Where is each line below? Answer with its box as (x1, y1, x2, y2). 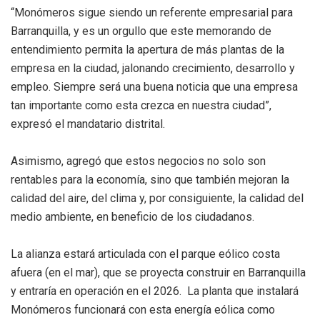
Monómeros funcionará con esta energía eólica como (11, 303, 275, 317)
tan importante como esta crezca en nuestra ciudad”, (11, 99, 271, 113)
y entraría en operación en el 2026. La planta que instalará (11, 284, 299, 299)
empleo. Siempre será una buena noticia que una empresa (11, 80, 298, 94)
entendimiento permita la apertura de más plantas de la (11, 43, 284, 57)
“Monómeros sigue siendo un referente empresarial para (11, 6, 293, 20)
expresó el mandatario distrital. (11, 117, 165, 131)
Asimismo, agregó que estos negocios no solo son (11, 154, 266, 169)
